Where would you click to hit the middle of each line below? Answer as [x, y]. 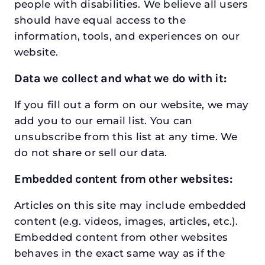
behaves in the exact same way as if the [119, 253]
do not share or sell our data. [91, 153]
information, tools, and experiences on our [127, 36]
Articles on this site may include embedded [130, 206]
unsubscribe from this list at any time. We [126, 137]
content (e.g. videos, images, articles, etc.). [126, 222]
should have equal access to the [100, 20]
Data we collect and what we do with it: [120, 79]
